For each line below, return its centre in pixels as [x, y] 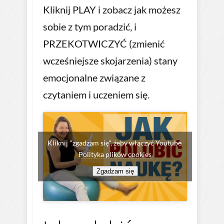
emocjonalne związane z [94, 78]
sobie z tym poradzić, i [90, 27]
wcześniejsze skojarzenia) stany [110, 61]
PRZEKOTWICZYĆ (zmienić [104, 44]
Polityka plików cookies [115, 154]
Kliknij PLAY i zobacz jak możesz [112, 10]
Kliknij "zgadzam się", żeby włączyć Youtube [115, 142]
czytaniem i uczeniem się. [96, 95]
